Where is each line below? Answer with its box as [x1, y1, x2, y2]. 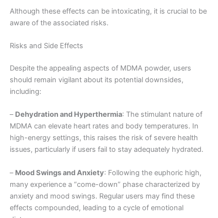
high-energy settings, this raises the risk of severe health [10, 133, 198, 143]
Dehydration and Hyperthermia [15, 110, 122, 119]
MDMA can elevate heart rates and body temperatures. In [10, 122, 199, 131]
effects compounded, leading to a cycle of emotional [10, 203, 183, 212]
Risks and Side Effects [10, 41, 83, 51]
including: [10, 87, 41, 96]
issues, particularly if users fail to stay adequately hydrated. [10, 145, 203, 154]
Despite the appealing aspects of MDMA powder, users [10, 63, 191, 73]
